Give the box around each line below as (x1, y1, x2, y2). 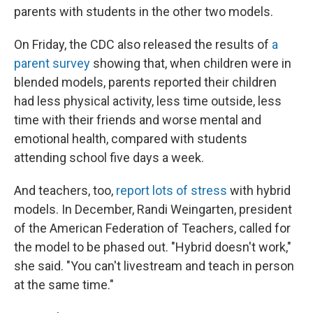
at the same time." (14, 277, 114, 292)
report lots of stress (113, 183, 227, 198)
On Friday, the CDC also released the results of (14, 37, 272, 52)
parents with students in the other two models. (14, 4, 273, 19)
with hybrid (227, 183, 291, 198)
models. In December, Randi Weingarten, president (14, 202, 292, 217)
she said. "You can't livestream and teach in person (14, 259, 294, 273)
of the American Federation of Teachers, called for (14, 221, 291, 235)
